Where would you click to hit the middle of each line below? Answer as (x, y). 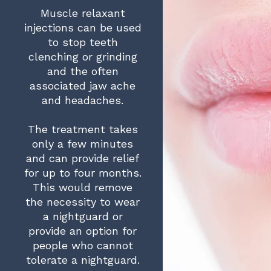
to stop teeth (83, 42)
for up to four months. (83, 173)
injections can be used (83, 28)
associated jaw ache (83, 86)
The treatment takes (83, 129)
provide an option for (83, 231)
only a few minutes (83, 144)
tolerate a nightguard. (83, 260)
